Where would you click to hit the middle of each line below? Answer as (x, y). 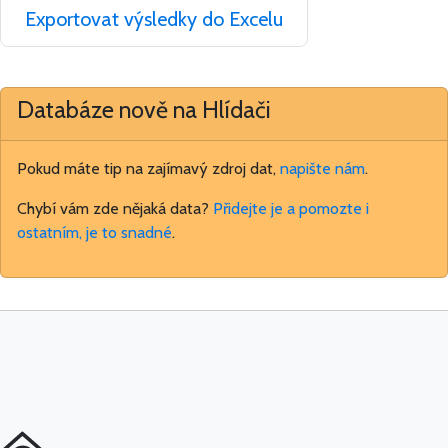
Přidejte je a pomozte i (291, 209)
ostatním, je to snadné (94, 233)
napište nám (322, 169)
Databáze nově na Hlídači (144, 110)
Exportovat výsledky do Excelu (154, 19)
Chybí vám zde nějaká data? (115, 209)
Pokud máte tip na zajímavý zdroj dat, (148, 169)
